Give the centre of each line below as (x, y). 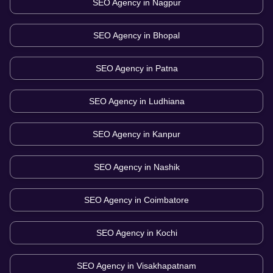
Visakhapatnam (166, 266)
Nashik (166, 167)
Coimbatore (166, 200)
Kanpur (166, 134)
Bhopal (166, 36)
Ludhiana (166, 101)
